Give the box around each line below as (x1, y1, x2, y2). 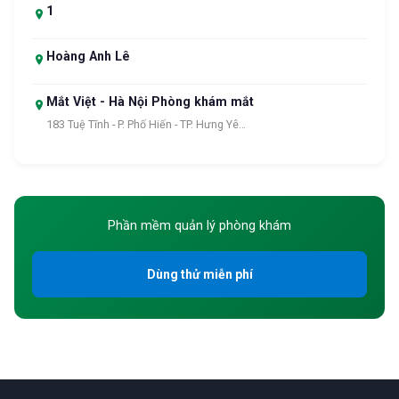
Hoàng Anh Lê (46, 49, 130, 63)
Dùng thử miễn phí (146, 267, 253, 281)
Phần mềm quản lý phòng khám (108, 218, 291, 233)
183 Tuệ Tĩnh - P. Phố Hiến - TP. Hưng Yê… (46, 118, 246, 131)
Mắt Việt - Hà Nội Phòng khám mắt (46, 94, 254, 109)
